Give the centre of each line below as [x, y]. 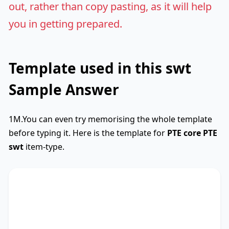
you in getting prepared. [65, 24]
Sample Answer [64, 89]
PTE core [184, 133]
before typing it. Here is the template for [88, 133]
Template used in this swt [100, 68]
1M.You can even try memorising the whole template [110, 119]
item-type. [44, 146]
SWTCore [33, 183]
